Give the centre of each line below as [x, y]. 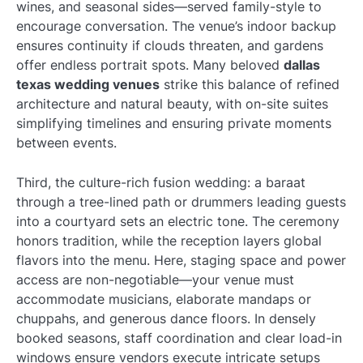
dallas [302, 65]
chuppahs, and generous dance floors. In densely [166, 318]
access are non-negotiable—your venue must [155, 279]
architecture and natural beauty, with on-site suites [172, 104]
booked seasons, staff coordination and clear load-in [179, 337]
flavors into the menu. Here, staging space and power [181, 260]
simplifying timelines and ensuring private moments [174, 124]
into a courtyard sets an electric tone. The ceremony [178, 221]
